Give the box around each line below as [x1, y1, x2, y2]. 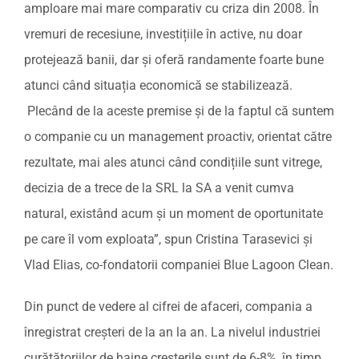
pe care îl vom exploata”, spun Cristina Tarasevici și [24, 231, 313, 247]
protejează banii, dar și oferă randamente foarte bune [24, 51, 324, 67]
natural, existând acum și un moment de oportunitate [24, 205, 323, 221]
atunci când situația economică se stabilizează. [24, 77, 292, 93]
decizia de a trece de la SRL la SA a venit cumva [24, 179, 294, 196]
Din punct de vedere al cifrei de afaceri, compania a [24, 298, 313, 314]
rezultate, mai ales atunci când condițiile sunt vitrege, [24, 154, 322, 170]
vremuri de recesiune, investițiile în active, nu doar [24, 26, 302, 42]
